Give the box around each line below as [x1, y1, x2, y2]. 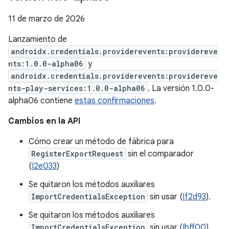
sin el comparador [126, 149, 194, 159]
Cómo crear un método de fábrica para [29, 136, 174, 147]
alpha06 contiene [8, 96, 75, 106]
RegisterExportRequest [31, 149, 123, 158]
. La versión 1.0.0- [148, 83, 214, 94]
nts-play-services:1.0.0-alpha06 [8, 83, 145, 93]
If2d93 [182, 192, 206, 202]
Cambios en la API [8, 116, 80, 126]
